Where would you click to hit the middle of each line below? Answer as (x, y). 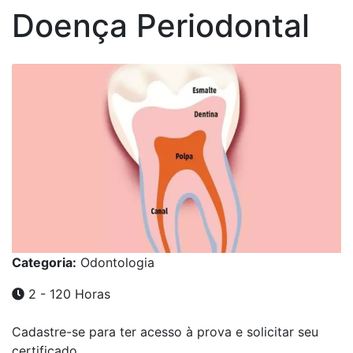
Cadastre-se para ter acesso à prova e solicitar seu (165, 332)
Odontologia (115, 263)
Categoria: (44, 263)
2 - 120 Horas (67, 294)
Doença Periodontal (161, 26)
